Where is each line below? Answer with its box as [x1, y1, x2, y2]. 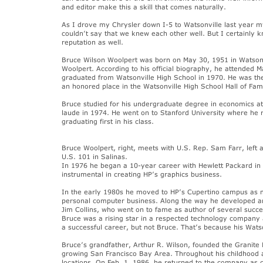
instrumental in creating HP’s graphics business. [62, 170, 222, 178]
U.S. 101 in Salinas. [62, 153, 127, 160]
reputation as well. [62, 38, 123, 46]
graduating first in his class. [62, 117, 154, 125]
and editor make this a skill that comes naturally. [62, 3, 226, 11]
